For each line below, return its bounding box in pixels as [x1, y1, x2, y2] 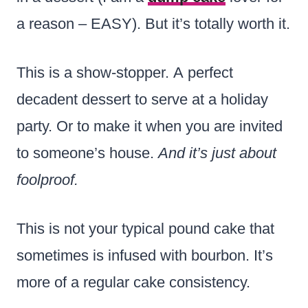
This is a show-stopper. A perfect [16, 63, 233, 81]
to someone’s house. [16, 144, 158, 162]
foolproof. [16, 170, 78, 188]
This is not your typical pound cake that [16, 219, 274, 237]
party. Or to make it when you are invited [16, 117, 283, 135]
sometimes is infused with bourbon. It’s [16, 246, 273, 264]
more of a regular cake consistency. [16, 273, 250, 291]
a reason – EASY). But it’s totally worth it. [16, 14, 290, 32]
